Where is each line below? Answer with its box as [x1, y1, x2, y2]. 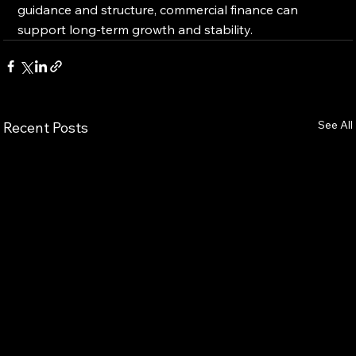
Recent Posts [3, 118, 89, 137]
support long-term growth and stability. [17, 21, 253, 37]
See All [317, 117, 353, 132]
